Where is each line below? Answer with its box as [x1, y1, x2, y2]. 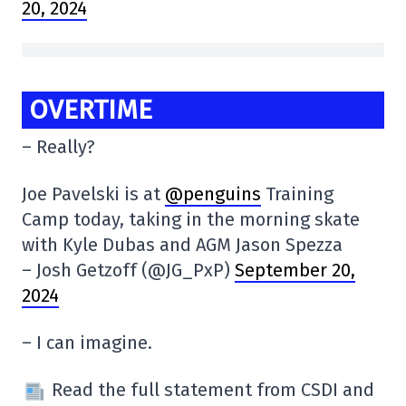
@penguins [165, 183, 261, 206]
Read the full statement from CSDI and [47, 379, 374, 401]
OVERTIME [29, 92, 152, 126]
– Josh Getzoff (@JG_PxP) [22, 259, 235, 282]
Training [261, 183, 333, 206]
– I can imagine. [22, 332, 152, 354]
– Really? [22, 136, 95, 159]
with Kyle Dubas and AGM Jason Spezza [22, 234, 343, 256]
